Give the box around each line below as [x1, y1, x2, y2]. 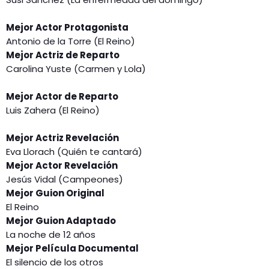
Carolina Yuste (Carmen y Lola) [6, 62, 146, 76]
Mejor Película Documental [6, 242, 139, 255]
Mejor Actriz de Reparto [6, 49, 119, 62]
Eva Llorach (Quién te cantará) [6, 145, 142, 159]
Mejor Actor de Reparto [6, 90, 118, 103]
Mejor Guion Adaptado [6, 214, 116, 228]
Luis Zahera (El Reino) [6, 104, 100, 117]
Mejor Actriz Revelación [6, 131, 119, 145]
